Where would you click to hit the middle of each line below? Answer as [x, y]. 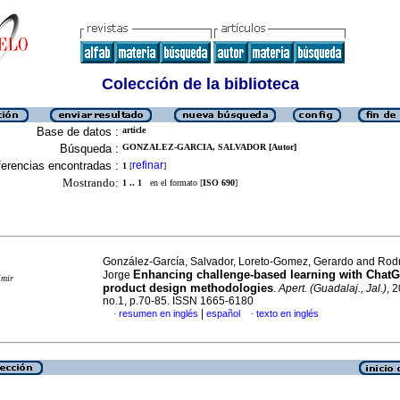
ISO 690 [219, 183]
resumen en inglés [158, 313]
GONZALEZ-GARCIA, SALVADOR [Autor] [209, 147]
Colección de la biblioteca [200, 84]
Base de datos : [78, 132]
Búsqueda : [89, 149]
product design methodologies [188, 288]
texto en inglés [287, 313]
